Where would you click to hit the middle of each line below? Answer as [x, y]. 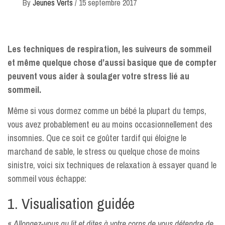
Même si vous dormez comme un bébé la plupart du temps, [107, 111]
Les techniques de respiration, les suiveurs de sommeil [109, 49]
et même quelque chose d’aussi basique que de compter [112, 63]
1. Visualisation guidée [71, 203]
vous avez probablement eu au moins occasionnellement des [110, 124]
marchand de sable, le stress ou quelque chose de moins [104, 151]
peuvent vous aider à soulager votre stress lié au [98, 76]
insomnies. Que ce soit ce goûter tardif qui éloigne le [97, 138]
